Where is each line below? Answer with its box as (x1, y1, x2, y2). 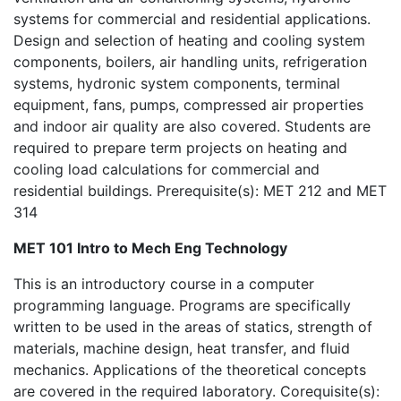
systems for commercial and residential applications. (13, 10, 371, 28)
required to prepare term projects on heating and (13, 139, 347, 157)
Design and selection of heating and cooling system (13, 31, 365, 49)
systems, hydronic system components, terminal (13, 74, 340, 92)
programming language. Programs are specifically (13, 296, 351, 314)
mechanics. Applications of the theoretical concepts (13, 361, 366, 379)
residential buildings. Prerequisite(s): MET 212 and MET (13, 182, 387, 200)
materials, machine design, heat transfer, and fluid (13, 339, 350, 357)
